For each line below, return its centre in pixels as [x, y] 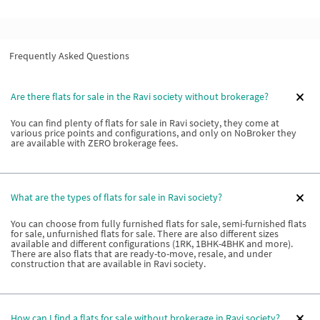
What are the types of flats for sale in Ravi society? [116, 197]
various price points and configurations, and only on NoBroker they [154, 132]
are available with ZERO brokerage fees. [94, 142]
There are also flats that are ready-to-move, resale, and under [141, 253]
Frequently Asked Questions [69, 55]
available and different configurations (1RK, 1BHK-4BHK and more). [152, 243]
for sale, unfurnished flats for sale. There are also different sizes [145, 233]
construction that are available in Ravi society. [108, 263]
